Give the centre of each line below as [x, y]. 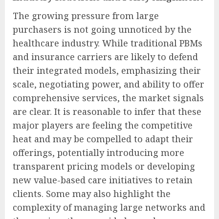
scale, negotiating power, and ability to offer [109, 84]
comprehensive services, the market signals [108, 98]
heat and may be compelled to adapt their [103, 139]
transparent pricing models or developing [104, 166]
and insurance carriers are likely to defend [105, 57]
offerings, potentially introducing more [99, 153]
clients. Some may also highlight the [92, 194]
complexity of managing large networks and [109, 208]
